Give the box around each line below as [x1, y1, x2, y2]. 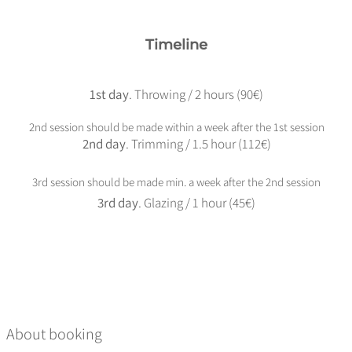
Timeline [145, 36, 208, 53]
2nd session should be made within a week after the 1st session [28, 119, 324, 134]
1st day [90, 86, 130, 103]
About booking [6, 324, 103, 344]
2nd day [82, 135, 126, 152]
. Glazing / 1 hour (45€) [138, 194, 256, 211]
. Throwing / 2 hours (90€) [129, 86, 264, 103]
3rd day [97, 194, 139, 211]
